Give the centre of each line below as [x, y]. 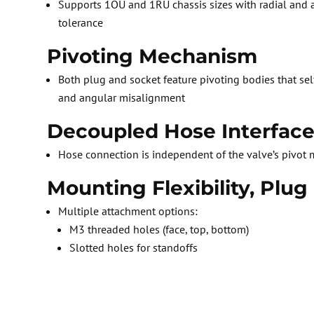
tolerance [81, 23]
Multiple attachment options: [128, 211]
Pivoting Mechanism [152, 56]
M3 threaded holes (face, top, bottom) [159, 230]
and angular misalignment [122, 98]
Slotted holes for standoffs [134, 248]
